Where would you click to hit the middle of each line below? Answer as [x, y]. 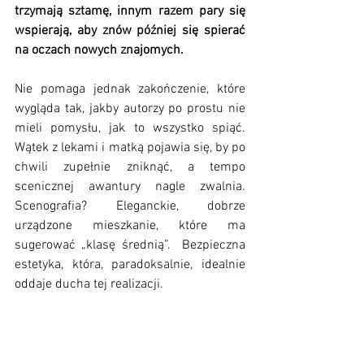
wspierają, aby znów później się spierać [130, 30]
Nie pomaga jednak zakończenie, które [130, 89]
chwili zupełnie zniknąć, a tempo [130, 167]
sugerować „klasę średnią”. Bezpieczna [130, 245]
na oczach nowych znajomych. [101, 50]
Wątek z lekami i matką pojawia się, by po [130, 147]
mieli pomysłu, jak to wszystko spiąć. [130, 128]
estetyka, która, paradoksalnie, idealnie [130, 264]
